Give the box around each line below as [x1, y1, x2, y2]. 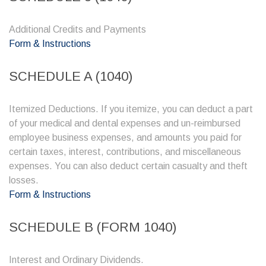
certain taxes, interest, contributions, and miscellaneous [9, 147, 241, 157]
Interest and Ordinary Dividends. [9, 255, 144, 265]
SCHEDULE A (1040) [9, 69, 132, 84]
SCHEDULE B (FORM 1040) [9, 220, 176, 235]
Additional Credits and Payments [9, 24, 146, 34]
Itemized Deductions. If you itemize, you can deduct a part [9, 104, 253, 114]
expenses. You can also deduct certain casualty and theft [9, 161, 248, 171]
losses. [9, 175, 39, 185]
